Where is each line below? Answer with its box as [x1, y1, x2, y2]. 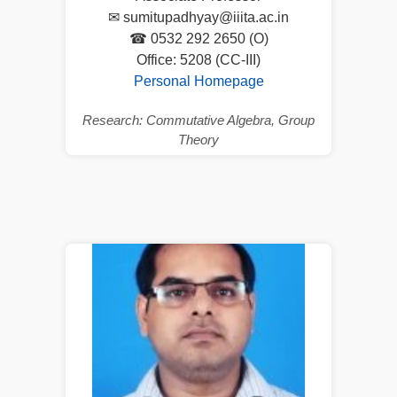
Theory [178, 131, 219, 147]
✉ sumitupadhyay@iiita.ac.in [108, 9, 289, 25]
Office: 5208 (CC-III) [136, 51, 261, 67]
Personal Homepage [133, 73, 264, 89]
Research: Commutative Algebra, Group [82, 112, 315, 128]
